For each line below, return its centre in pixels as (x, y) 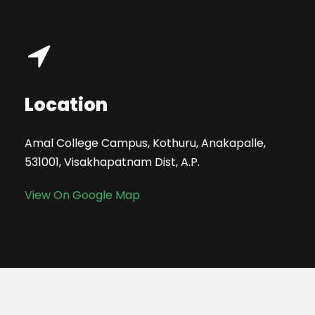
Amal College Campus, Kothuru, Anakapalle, (145, 143)
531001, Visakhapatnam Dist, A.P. (112, 162)
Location (66, 105)
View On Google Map (82, 195)
